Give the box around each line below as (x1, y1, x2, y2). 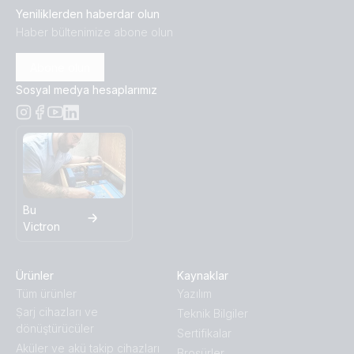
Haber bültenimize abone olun (16, 25, 173, 39)
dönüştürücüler (16, 322, 94, 336)
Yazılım (177, 287, 212, 301)
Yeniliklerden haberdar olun (16, 7, 160, 21)
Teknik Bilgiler (177, 307, 248, 321)
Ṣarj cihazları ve (16, 305, 98, 319)
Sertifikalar (177, 326, 232, 341)
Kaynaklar (177, 269, 228, 283)
